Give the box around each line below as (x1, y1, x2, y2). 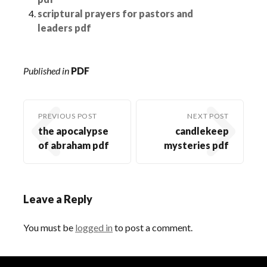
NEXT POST (187, 111, 229, 121)
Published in (23, 65, 70, 77)
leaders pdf (38, 22, 92, 34)
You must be (23, 222, 76, 234)
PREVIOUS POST (38, 111, 97, 121)
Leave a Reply (23, 193, 93, 206)
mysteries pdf (163, 139, 229, 151)
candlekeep (175, 125, 229, 137)
